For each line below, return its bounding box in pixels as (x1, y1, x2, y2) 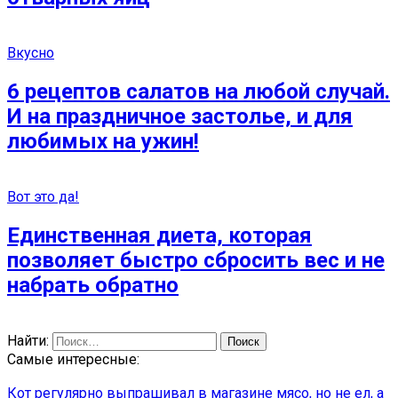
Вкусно (7, 44, 54, 61)
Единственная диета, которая (7, 222, 312, 248)
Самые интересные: (7, 350, 139, 368)
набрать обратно (7, 272, 179, 298)
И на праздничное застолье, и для (7, 103, 353, 129)
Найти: (7, 331, 49, 349)
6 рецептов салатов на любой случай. (7, 78, 390, 104)
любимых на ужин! (7, 128, 199, 154)
